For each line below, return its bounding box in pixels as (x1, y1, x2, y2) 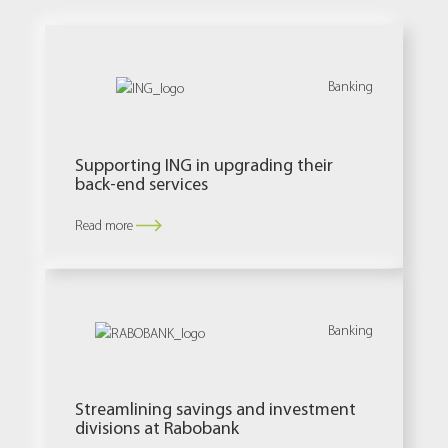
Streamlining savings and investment (75, 398, 356, 420)
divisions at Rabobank (75, 417, 239, 439)
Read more (75, 216, 133, 234)
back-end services (75, 172, 208, 194)
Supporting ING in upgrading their (75, 153, 333, 175)
